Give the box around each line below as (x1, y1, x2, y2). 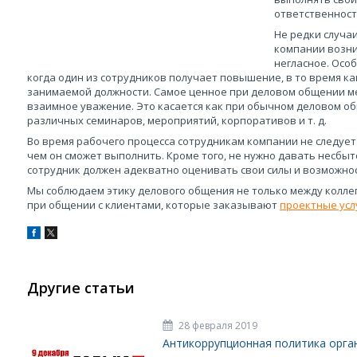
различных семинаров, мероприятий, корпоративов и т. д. (27, 113, 329, 127)
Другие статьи (27, 278, 135, 297)
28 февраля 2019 (178, 319, 257, 332)
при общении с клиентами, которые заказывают (27, 198, 280, 212)
